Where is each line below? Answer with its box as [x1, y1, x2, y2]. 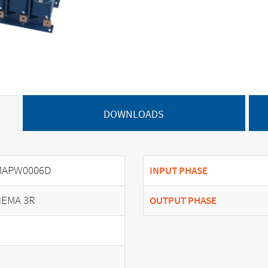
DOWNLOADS [103, 106, 165, 121]
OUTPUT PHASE [150, 193, 217, 208]
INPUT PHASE [150, 163, 208, 178]
